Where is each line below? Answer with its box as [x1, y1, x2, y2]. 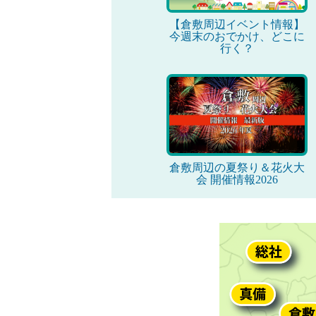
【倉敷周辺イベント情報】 [169, 18, 305, 30]
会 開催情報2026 [195, 174, 278, 186]
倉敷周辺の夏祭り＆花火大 [169, 162, 305, 174]
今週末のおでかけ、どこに [169, 30, 305, 42]
